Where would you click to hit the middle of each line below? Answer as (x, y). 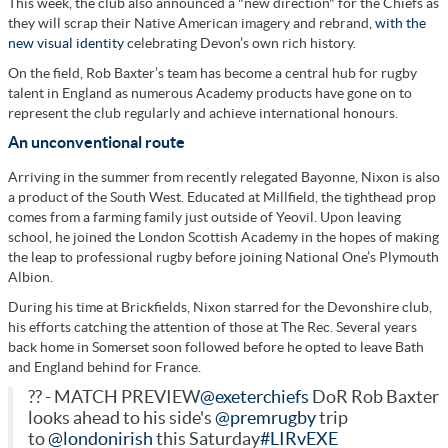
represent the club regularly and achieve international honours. (203, 112)
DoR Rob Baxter (374, 396)
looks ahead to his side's (121, 417)
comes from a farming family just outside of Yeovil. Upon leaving (204, 216)
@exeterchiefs (254, 396)
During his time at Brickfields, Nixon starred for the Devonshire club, (220, 306)
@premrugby (265, 417)
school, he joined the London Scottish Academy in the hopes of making (223, 236)
